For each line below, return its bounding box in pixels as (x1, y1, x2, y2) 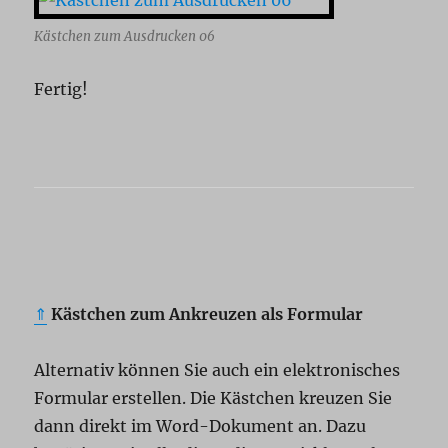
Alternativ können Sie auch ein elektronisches (34, 360, 401, 381)
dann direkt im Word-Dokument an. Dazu (34, 416, 367, 437)
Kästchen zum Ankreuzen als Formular (47, 304, 364, 325)
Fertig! (34, 79, 89, 100)
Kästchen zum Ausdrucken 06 (34, 28, 216, 46)
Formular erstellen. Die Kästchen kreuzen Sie (34, 388, 393, 409)
